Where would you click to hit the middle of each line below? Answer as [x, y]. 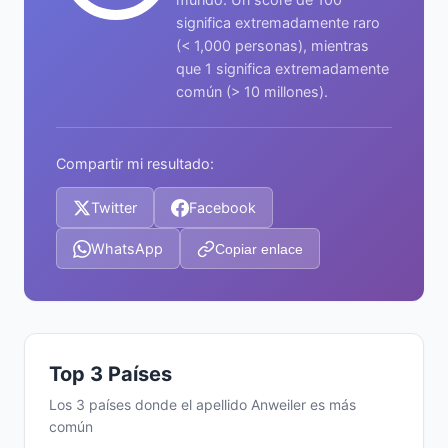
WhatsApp [127, 248]
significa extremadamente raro [278, 22]
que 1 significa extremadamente [282, 68]
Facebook [222, 207]
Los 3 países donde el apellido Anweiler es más [202, 404]
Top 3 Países [110, 374]
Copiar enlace [259, 248]
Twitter [114, 207]
